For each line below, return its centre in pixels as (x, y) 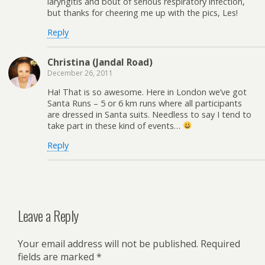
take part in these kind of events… (115, 125)
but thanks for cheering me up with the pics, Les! (143, 12)
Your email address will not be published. (108, 244)
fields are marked (57, 257)
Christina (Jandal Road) (100, 62)
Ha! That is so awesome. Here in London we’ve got (147, 92)
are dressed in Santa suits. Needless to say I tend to (149, 114)
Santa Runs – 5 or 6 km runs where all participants (145, 103)
